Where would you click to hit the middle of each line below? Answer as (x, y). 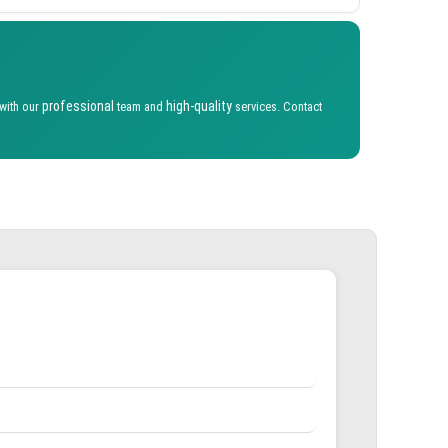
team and (140, 106)
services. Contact (277, 106)
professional (78, 105)
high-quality (199, 105)
